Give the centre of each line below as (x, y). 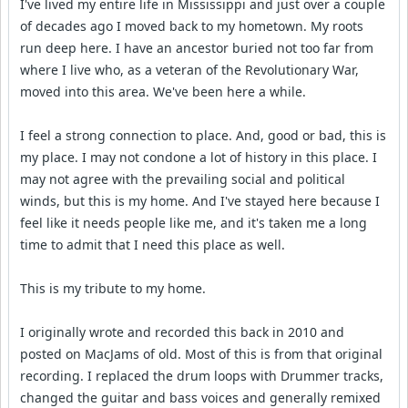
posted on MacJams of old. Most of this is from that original (201, 354)
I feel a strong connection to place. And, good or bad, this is (203, 136)
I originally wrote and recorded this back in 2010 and (182, 332)
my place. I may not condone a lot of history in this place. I (199, 158)
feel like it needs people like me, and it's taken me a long (194, 223)
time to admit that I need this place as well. (153, 245)
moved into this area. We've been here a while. (163, 92)
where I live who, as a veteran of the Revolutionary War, (189, 70)
